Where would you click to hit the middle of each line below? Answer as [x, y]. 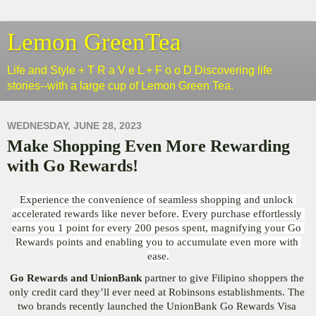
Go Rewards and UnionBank [75, 278]
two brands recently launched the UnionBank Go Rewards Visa [157, 306]
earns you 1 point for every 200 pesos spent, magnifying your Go [157, 228]
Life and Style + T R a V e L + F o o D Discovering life [140, 70]
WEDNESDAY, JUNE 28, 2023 [74, 126]
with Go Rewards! [73, 166]
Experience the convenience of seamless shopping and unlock [157, 200]
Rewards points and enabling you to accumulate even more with [157, 242]
